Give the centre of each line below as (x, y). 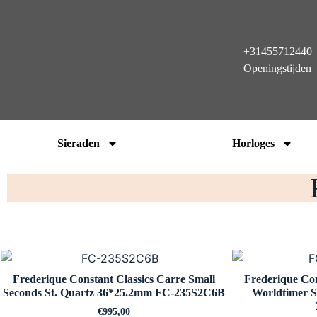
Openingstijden (277, 68)
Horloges (253, 143)
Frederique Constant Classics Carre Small (114, 279)
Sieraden (79, 143)
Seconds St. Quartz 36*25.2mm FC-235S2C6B (114, 293)
